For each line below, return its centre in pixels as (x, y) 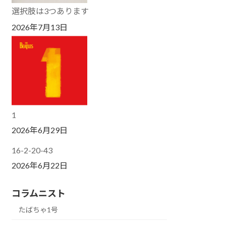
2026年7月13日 (40, 27)
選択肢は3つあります (50, 11)
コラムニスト (39, 193)
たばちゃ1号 (39, 210)
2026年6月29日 (40, 130)
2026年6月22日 (40, 165)
